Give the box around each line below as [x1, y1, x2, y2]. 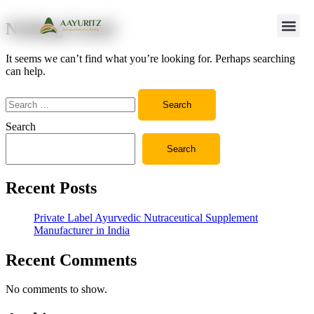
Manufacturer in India [34, 224, 130, 236]
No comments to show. [6, 283, 107, 296]
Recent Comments [6, 250, 137, 269]
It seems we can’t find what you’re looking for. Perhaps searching [6, 52, 295, 64]
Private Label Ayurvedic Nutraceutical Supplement [34, 211, 258, 224]
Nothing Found [6, 19, 114, 38]
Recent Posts [6, 178, 97, 197]
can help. [6, 64, 46, 77]
